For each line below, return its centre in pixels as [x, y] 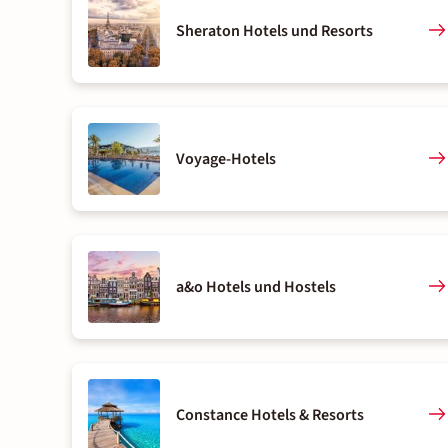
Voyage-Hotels [226, 159]
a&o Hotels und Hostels [256, 287]
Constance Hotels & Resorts [270, 415]
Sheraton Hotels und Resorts [274, 31]
